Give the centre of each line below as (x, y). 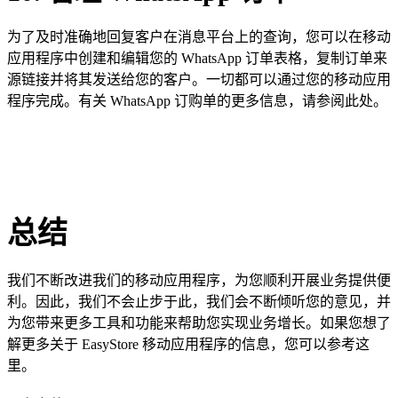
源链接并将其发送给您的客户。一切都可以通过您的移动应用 (199, 80)
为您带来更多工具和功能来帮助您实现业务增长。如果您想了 (199, 323)
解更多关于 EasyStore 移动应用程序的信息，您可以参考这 (188, 345)
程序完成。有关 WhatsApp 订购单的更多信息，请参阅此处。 (197, 101)
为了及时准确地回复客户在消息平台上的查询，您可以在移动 (199, 37)
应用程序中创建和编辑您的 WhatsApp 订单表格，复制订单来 (197, 58)
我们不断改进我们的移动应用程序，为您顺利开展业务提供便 (199, 281)
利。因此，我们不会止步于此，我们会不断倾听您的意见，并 (199, 302)
